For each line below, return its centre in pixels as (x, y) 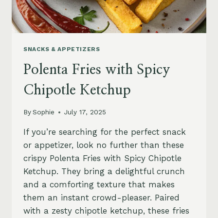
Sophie (44, 112)
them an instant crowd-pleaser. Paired (101, 198)
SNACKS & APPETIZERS (62, 49)
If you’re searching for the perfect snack (105, 132)
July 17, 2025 (85, 112)
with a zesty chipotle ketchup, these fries (106, 211)
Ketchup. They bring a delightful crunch (104, 172)
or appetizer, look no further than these (104, 145)
